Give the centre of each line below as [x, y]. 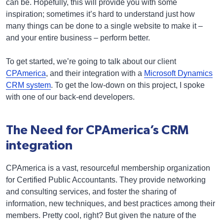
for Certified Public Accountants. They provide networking [106, 180]
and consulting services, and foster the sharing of [91, 192]
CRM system [28, 85]
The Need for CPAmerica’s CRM [97, 130]
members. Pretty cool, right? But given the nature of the [101, 216]
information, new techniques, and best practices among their [110, 204]
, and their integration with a [95, 73]
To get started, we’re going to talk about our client [91, 61]
